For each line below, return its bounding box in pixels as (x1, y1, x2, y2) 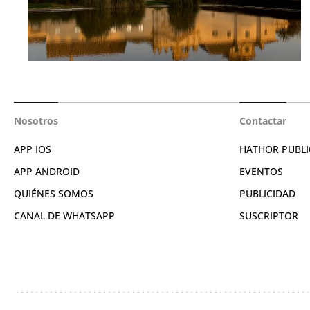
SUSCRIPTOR (239, 208, 298, 222)
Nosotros (14, 113, 58, 127)
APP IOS (14, 142, 51, 156)
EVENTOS (239, 164, 283, 178)
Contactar (239, 113, 286, 127)
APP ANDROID (14, 164, 80, 178)
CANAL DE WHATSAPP (14, 208, 115, 222)
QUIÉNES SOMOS (14, 186, 93, 200)
